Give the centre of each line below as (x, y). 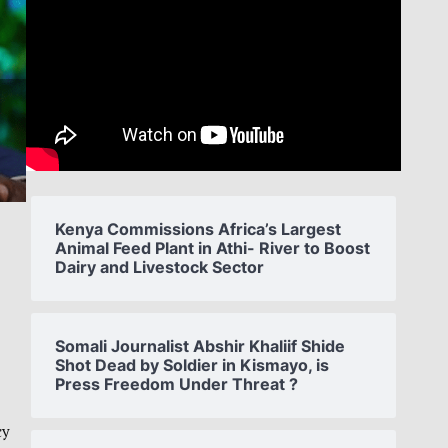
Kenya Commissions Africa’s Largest (198, 228)
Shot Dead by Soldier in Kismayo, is (192, 364)
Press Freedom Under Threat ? (176, 383)
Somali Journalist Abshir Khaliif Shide (200, 345)
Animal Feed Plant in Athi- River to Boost (212, 247)
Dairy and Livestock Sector (159, 266)
